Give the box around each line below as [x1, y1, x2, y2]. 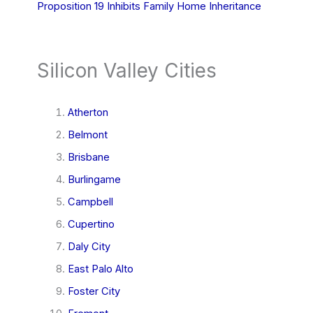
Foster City [67, 284, 120, 298]
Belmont [67, 129, 108, 142]
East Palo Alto [67, 262, 133, 275]
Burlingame [67, 173, 121, 187]
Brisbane [67, 151, 110, 164]
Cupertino [67, 217, 115, 231]
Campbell [67, 195, 113, 208]
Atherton [67, 106, 108, 119]
